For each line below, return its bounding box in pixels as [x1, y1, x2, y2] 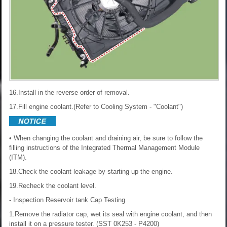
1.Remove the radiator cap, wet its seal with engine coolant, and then [9, 210, 212, 218]
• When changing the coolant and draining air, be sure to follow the [9, 134, 203, 142]
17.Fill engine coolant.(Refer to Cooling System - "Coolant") [9, 102, 183, 110]
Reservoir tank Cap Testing [46, 196, 125, 204]
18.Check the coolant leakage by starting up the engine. [9, 167, 173, 175]
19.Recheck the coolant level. [9, 181, 96, 190]
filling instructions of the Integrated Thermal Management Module [9, 143, 200, 152]
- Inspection [9, 196, 44, 204]
